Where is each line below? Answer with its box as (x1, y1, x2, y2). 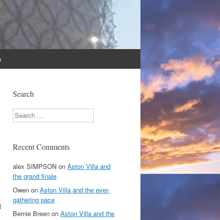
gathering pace (13, 195, 55, 204)
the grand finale (13, 171, 56, 181)
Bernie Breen (13, 209, 50, 218)
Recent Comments (13, 141, 70, 152)
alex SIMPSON (13, 162, 56, 171)
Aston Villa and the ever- (40, 185, 110, 194)
